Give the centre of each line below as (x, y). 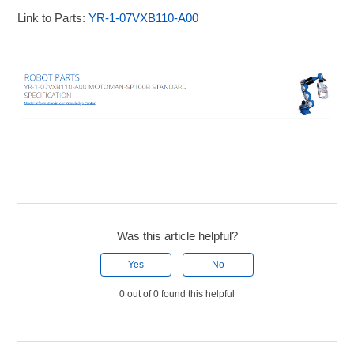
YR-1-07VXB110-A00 (144, 17)
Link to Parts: (53, 17)
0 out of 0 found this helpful (177, 294)
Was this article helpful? (177, 235)
